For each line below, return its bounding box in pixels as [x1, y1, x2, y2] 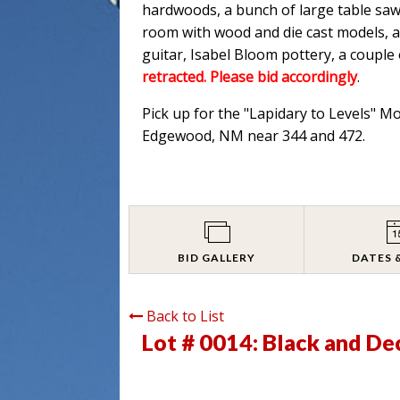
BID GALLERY [178, 250, 256, 264]
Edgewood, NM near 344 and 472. [142, 125, 366, 146]
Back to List [146, 305, 225, 326]
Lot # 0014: [142, 328, 263, 355]
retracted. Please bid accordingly [142, 66, 358, 87]
